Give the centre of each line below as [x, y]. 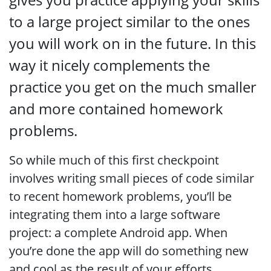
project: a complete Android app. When [118, 233]
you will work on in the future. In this [132, 43]
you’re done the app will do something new [129, 251]
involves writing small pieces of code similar [132, 178]
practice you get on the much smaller [133, 87]
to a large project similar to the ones [129, 21]
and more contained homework [116, 109]
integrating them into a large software [115, 214]
